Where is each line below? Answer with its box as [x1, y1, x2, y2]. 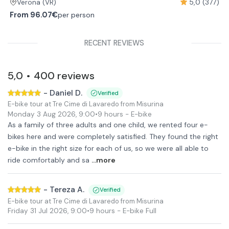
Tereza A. [50, 185, 84, 195]
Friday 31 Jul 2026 [8, 207, 67, 215]
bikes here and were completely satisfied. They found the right [8, 132, 218, 141]
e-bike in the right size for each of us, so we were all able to [8, 144, 209, 153]
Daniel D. [50, 87, 82, 98]
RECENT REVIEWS [84, 38, 145, 48]
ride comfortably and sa [8, 155, 89, 165]
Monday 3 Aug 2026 [8, 109, 76, 119]
